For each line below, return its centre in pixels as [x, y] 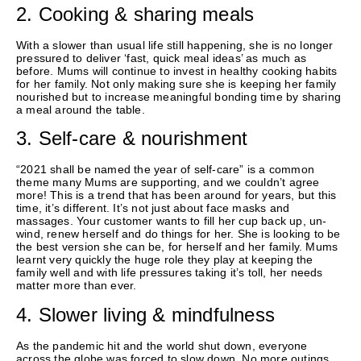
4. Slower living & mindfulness [145, 314]
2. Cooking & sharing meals [135, 14]
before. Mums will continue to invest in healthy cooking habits [177, 71]
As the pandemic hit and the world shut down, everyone [162, 345]
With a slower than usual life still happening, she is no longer [175, 45]
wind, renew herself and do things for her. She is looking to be [178, 234]
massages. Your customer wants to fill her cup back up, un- [172, 221]
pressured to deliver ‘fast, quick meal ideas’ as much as [162, 58]
